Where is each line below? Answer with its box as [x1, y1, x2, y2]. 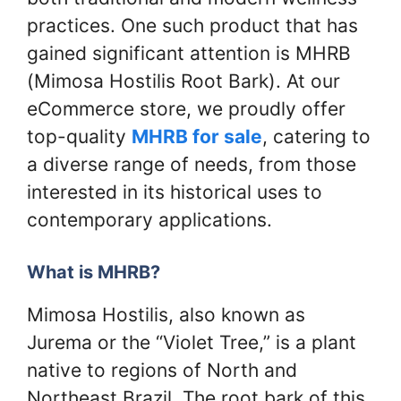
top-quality [27, 124, 132, 148]
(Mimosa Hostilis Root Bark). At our [27, 69, 340, 92]
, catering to [262, 124, 371, 148]
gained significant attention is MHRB [27, 41, 351, 64]
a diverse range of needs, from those [27, 152, 356, 175]
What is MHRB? [27, 261, 160, 283]
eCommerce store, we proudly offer [27, 97, 346, 120]
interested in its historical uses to [27, 180, 322, 203]
